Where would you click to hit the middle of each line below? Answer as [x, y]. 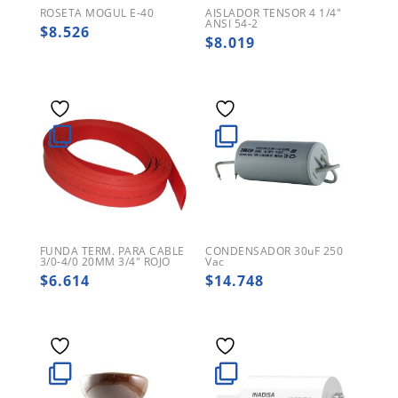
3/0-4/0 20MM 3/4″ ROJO [105, 261]
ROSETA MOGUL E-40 [97, 13]
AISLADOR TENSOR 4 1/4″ [274, 13]
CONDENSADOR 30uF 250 [275, 251]
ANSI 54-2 [232, 24]
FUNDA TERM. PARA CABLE [112, 251]
